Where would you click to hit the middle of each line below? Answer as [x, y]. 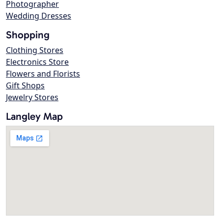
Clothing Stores [35, 50]
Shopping [28, 35]
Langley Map [34, 116]
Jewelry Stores [32, 97]
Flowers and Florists [43, 74]
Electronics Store [37, 62]
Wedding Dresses [39, 16]
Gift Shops [25, 86]
